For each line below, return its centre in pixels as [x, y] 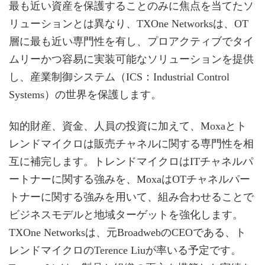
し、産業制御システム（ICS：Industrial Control [119, 77]
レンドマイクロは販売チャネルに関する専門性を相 [131, 144]
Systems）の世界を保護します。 [85, 94]
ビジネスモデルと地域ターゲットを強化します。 [126, 215]
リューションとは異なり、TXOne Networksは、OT [129, 23]
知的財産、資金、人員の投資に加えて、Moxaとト [128, 126]
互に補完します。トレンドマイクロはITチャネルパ [131, 162]
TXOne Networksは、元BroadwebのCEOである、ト [127, 233]
